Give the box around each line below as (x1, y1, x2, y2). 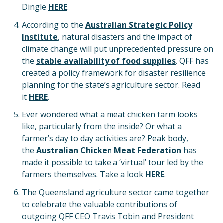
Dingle (22, 1, 48, 12)
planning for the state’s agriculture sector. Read (22, 79, 200, 90)
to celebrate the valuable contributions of (22, 199, 177, 210)
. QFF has (176, 55, 209, 66)
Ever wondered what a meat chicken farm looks (22, 109, 198, 120)
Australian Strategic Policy (85, 19, 192, 30)
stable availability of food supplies (36, 55, 176, 66)
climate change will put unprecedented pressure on (22, 43, 213, 54)
